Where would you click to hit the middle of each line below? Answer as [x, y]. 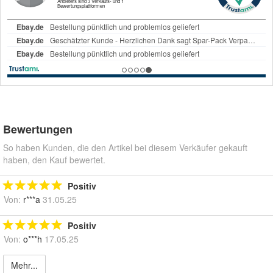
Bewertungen [38, 129]
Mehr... [24, 265]
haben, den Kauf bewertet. [54, 160]
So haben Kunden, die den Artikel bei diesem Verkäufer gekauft [125, 148]
